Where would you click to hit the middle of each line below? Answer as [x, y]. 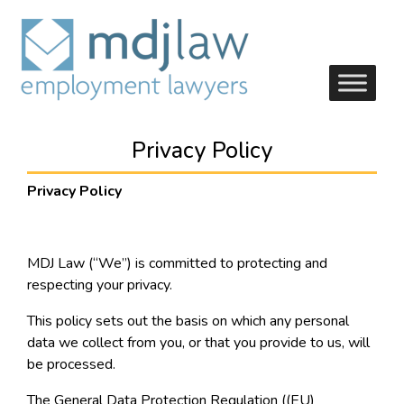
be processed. [71, 365]
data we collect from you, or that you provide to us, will [198, 343]
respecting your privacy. [100, 285]
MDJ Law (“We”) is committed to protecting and [177, 264]
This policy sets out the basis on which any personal [188, 321]
